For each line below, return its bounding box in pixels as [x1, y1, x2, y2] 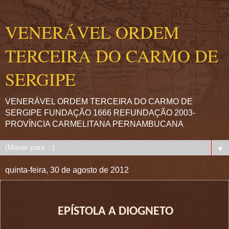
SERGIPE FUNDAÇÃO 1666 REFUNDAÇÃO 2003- [5, 108, 195, 117]
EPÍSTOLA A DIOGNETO [58, 205, 173, 218]
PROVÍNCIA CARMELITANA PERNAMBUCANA [5, 120, 184, 128]
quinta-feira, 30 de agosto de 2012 [5, 166, 129, 174]
